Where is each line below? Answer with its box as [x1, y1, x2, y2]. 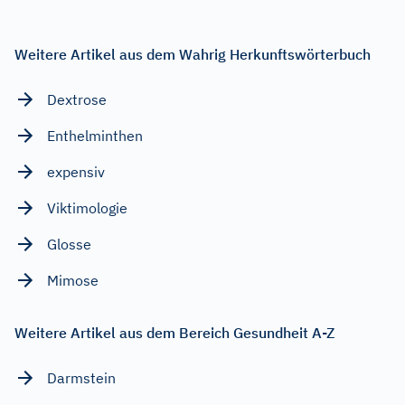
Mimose [47, 270, 99, 289]
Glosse [47, 234, 91, 253]
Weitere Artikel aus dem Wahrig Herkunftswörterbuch [14, 44, 371, 63]
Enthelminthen [47, 126, 143, 145]
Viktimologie [47, 198, 127, 217]
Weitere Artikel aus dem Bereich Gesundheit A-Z [14, 323, 334, 342]
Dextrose [47, 89, 107, 108]
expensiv [47, 162, 105, 181]
